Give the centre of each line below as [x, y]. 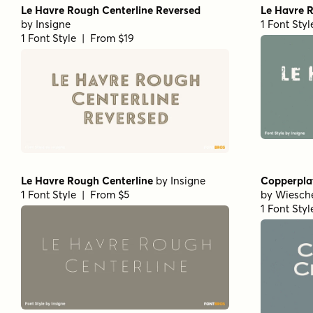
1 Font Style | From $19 [78, 38]
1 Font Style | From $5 [75, 194]
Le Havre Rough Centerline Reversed [111, 10]
